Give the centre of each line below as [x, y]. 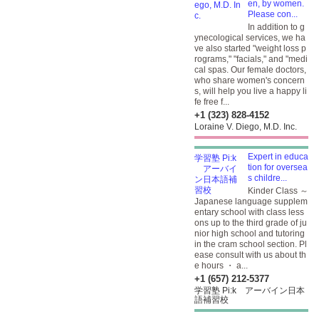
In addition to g [276, 27]
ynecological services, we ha [250, 38]
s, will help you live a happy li [251, 91]
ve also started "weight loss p [250, 48]
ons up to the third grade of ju [251, 223]
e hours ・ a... [221, 266]
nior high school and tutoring [250, 234]
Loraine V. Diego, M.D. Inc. [246, 127]
